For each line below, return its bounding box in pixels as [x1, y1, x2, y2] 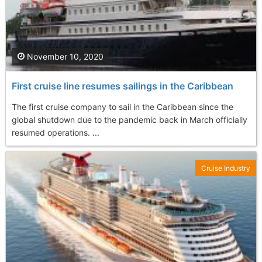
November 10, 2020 [25, 51, 104, 61]
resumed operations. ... [12, 127, 99, 137]
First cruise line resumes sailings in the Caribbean [12, 80, 233, 92]
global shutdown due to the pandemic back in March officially [12, 114, 247, 125]
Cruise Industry [201, 163, 250, 173]
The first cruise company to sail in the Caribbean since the [12, 101, 233, 112]
